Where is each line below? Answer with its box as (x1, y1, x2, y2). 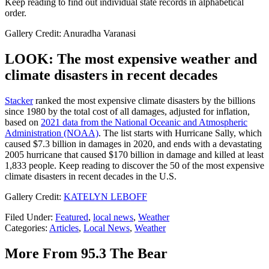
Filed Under (5, 212, 50, 223)
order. (5, 8, 26, 19)
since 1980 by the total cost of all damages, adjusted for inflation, (5, 106, 250, 117)
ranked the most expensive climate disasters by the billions (33, 95, 255, 106)
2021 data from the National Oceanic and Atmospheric (41, 117, 247, 128)
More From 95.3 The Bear (5, 246, 168, 262)
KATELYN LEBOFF (64, 192, 147, 202)
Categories (5, 223, 45, 234)
